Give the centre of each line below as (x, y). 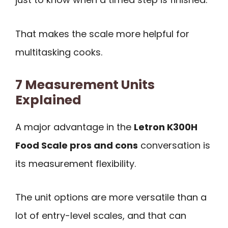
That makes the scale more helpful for (102, 34)
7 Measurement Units (85, 84)
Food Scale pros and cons (77, 145)
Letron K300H (166, 127)
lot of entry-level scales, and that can (101, 216)
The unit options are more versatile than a (111, 197)
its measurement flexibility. (76, 163)
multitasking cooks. (59, 52)
